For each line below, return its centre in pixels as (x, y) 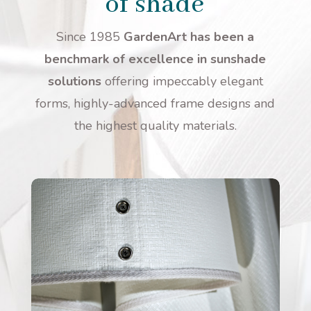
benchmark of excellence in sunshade (155, 59)
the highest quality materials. (155, 126)
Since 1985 (89, 37)
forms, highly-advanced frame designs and (155, 104)
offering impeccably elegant (182, 82)
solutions (74, 82)
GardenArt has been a (187, 37)
